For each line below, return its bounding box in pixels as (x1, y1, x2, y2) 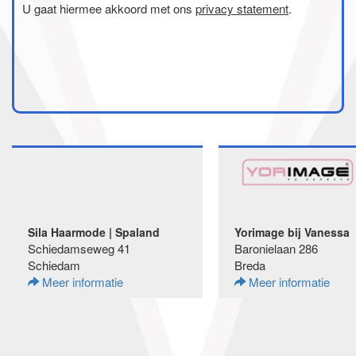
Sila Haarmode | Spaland (28, 224, 160, 240)
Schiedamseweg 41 (28, 240, 130, 257)
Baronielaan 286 (234, 240, 318, 257)
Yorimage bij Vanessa (234, 224, 350, 240)
